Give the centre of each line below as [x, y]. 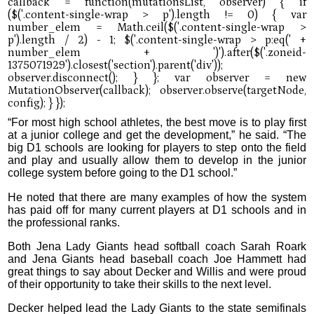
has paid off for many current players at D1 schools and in [157, 210]
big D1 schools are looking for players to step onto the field [157, 148]
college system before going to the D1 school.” [123, 173]
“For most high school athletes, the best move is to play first [157, 123]
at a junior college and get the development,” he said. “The [157, 135]
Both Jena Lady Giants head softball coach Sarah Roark [157, 246]
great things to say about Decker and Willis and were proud [157, 271]
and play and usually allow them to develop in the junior [157, 161]
